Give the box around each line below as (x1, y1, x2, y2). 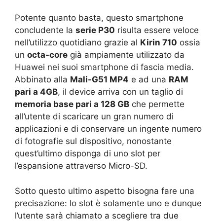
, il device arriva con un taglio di (58, 87, 183, 97)
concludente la (15, 25, 75, 36)
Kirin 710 (140, 37, 177, 48)
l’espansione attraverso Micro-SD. (15, 161, 147, 171)
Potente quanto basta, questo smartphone (15, 13, 184, 23)
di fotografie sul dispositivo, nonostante (15, 136, 172, 147)
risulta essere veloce (115, 25, 199, 36)
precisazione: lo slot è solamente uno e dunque (15, 198, 202, 208)
